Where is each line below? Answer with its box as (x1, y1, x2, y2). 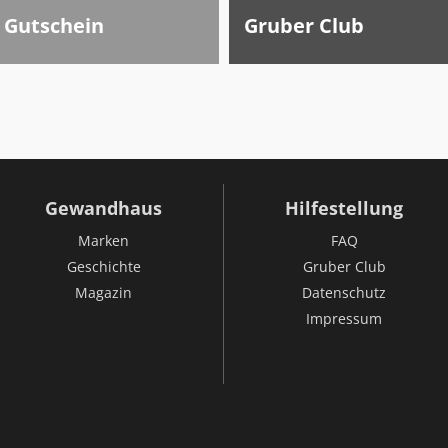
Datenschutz (302, 283, 386, 302)
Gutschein (4, 12, 104, 39)
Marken (78, 231, 129, 250)
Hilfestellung (285, 196, 403, 220)
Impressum (306, 309, 382, 328)
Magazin (75, 283, 132, 302)
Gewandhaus (45, 196, 162, 220)
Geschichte (66, 257, 141, 276)
